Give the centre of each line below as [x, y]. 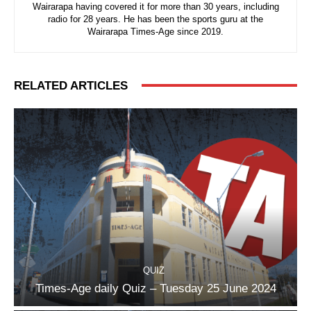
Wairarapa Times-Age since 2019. [155, 31]
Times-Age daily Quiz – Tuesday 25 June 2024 [155, 289]
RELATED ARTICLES [71, 85]
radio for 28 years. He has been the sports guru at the [155, 19]
